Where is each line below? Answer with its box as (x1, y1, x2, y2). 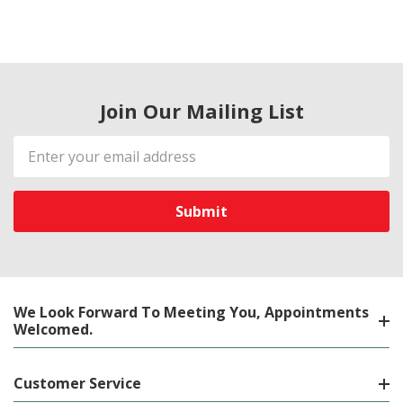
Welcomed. (13, 319, 93, 340)
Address (13, 158, 71, 179)
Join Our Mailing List (99, 97, 304, 125)
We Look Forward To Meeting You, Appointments (13, 302, 369, 323)
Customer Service (13, 373, 141, 394)
